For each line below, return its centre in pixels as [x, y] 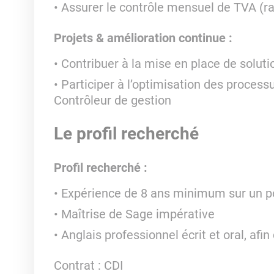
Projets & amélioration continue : [143, 38]
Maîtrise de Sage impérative [138, 214]
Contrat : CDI [88, 265]
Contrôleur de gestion [112, 100]
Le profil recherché [126, 134]
